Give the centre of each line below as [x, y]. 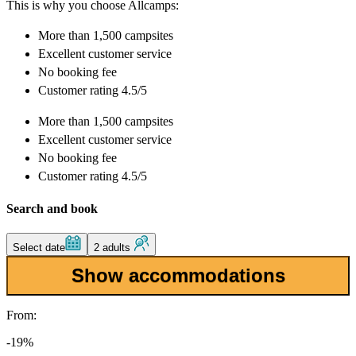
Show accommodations [178, 275]
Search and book [52, 208]
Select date [39, 247]
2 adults [114, 247]
